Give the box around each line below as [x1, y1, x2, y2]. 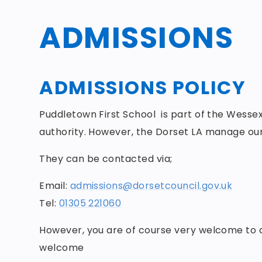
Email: [39, 178, 70, 192]
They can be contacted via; [39, 151, 173, 166]
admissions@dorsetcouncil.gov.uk [70, 178, 233, 192]
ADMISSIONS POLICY [39, 74, 246, 101]
